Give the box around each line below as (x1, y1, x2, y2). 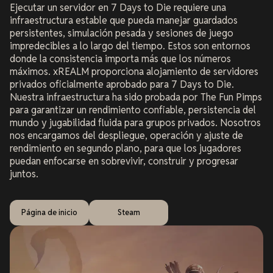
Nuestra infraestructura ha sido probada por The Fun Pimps (10, 90, 262, 104)
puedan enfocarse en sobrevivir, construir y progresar (10, 154, 238, 168)
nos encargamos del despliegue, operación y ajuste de (10, 129, 243, 142)
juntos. (10, 167, 38, 180)
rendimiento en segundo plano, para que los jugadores (10, 141, 241, 155)
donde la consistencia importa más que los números (10, 52, 231, 65)
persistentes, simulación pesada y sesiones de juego (10, 26, 233, 40)
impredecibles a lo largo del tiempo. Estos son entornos (10, 39, 250, 52)
